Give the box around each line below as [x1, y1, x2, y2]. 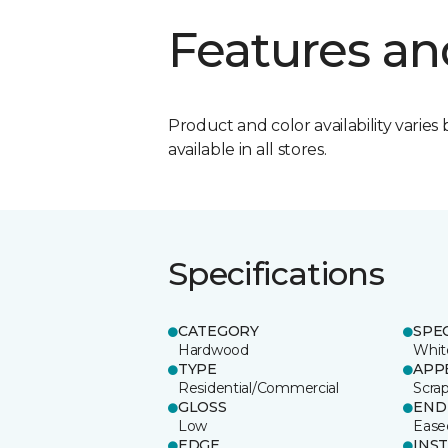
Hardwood [178, 340, 249, 359]
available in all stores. [168, 139, 327, 159]
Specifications [168, 253, 385, 293]
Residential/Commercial [178, 378, 339, 397]
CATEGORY [178, 321, 259, 340]
